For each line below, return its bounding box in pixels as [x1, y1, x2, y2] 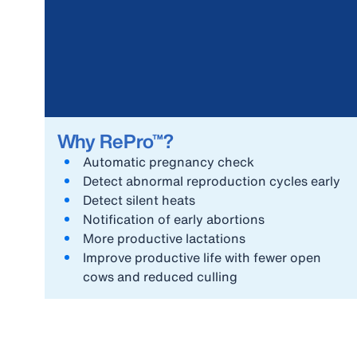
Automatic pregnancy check [83, 152, 254, 171]
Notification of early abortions [83, 210, 265, 229]
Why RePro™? [57, 127, 174, 155]
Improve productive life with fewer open [83, 248, 321, 267]
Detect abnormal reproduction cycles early [83, 171, 340, 190]
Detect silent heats [83, 190, 195, 210]
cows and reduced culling [83, 267, 237, 286]
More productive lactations [83, 229, 245, 248]
